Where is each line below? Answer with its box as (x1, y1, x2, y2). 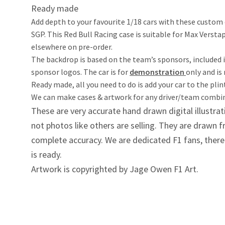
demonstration (130, 66, 186, 77)
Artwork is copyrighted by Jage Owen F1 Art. (31, 163, 199, 175)
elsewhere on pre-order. (31, 41, 113, 52)
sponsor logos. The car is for (31, 66, 130, 77)
